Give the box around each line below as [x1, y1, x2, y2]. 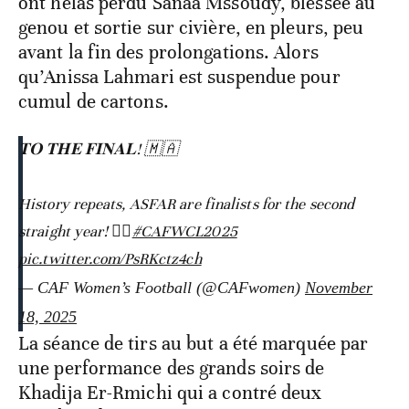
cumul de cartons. [18, 89, 169, 114]
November [305, 278, 372, 298]
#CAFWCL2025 [131, 222, 237, 242]
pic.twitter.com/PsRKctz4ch [18, 249, 202, 269]
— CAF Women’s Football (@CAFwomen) [18, 278, 305, 298]
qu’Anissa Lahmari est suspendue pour [18, 65, 341, 89]
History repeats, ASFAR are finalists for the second [18, 194, 355, 215]
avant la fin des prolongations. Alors [18, 40, 319, 65]
